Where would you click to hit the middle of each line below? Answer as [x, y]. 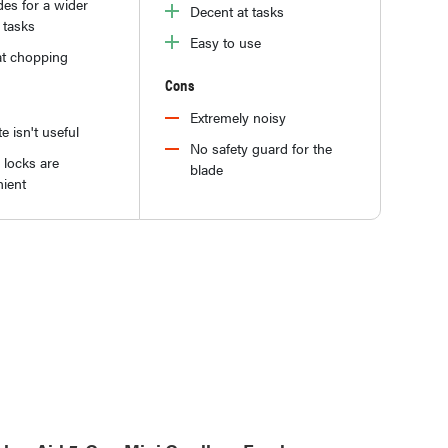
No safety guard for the [261, 147]
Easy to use [225, 41]
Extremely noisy [238, 116]
